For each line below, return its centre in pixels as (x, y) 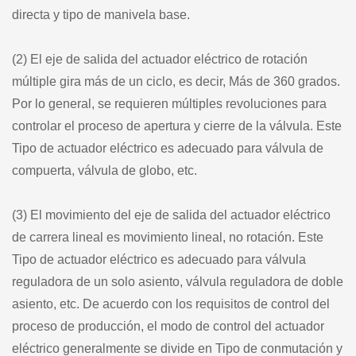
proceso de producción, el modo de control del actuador (168, 326)
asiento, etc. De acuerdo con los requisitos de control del (171, 304)
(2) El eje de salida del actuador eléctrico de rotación (160, 59)
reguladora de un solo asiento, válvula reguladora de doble (178, 281)
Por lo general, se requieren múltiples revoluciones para (169, 103)
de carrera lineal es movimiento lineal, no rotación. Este (168, 237)
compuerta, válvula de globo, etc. (104, 170)
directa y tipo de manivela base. (101, 14)
